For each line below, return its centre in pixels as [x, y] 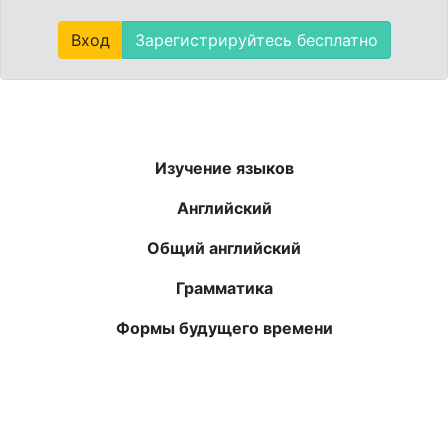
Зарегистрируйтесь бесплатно [256, 39]
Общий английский [224, 247]
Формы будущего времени [224, 327]
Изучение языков [224, 167]
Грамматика [224, 287]
